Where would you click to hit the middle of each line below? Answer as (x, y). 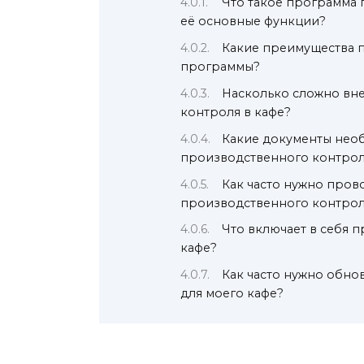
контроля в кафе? (236, 112)
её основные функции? (253, 22)
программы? (220, 67)
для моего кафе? (232, 294)
